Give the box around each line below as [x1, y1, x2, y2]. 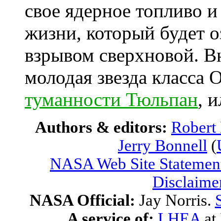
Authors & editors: [35, 118, 171, 136]
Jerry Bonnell [118, 137, 207, 154]
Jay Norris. [139, 191, 215, 209]
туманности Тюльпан [25, 89, 198, 110]
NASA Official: [29, 191, 139, 209]
